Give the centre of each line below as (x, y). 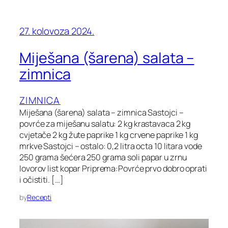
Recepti (39, 197)
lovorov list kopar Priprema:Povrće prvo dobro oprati (113, 169)
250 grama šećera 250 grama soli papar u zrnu (103, 158)
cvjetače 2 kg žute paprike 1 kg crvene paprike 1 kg (109, 135)
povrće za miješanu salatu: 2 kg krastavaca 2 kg (105, 124)
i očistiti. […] (41, 180)
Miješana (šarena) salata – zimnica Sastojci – (102, 113)
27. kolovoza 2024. (57, 31)
